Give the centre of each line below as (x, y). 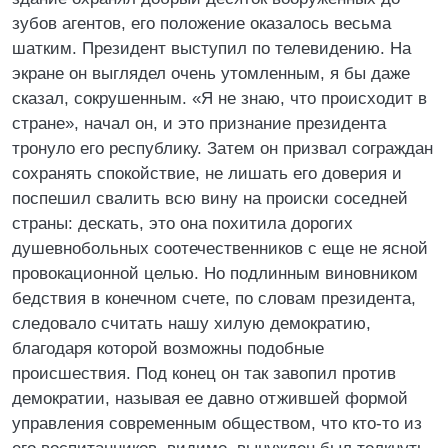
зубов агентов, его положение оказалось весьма (201, 23)
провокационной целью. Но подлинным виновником (215, 273)
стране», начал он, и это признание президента (199, 123)
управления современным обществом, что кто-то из (217, 423)
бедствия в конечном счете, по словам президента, (214, 298)
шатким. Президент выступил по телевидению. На (211, 48)
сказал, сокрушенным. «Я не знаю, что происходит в (219, 98)
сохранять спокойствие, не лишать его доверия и (207, 173)
